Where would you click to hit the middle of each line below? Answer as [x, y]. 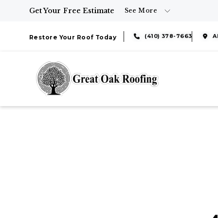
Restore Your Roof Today [73, 37]
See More [141, 10]
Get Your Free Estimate [72, 11]
